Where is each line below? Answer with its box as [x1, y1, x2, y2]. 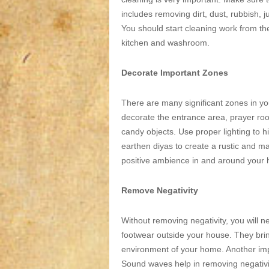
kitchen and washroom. [121, 38, 210, 47]
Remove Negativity [121, 186, 198, 195]
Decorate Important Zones [121, 68, 228, 77]
